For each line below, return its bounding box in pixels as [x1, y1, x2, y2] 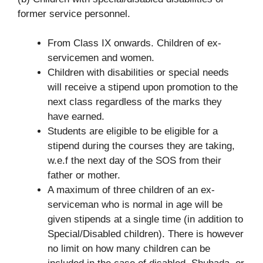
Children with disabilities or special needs [48, 67, 229, 79]
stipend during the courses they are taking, [48, 140, 235, 152]
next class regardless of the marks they [48, 96, 222, 108]
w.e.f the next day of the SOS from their [48, 155, 221, 167]
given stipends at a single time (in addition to [48, 214, 243, 225]
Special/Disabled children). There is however [48, 228, 244, 240]
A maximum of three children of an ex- [48, 184, 215, 196]
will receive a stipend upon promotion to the [48, 82, 238, 93]
